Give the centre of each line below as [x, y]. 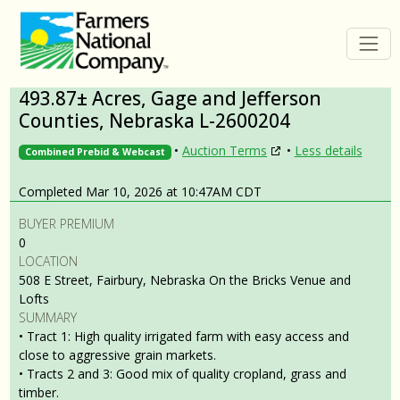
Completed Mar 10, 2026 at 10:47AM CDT [140, 191]
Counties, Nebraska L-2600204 [154, 120]
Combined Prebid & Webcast [95, 152]
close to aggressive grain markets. [117, 354]
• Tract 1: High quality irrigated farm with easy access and [184, 336]
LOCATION [48, 261]
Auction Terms [225, 151]
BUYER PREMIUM [67, 223]
